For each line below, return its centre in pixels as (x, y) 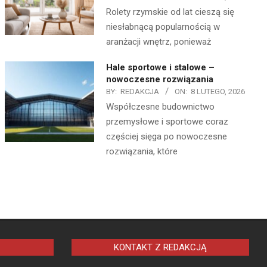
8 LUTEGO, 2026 (218, 91)
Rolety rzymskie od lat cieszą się (170, 12)
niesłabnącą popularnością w (163, 27)
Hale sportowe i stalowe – (160, 67)
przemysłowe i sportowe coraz (167, 122)
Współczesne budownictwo (160, 107)
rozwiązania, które (142, 151)
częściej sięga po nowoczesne (167, 136)
